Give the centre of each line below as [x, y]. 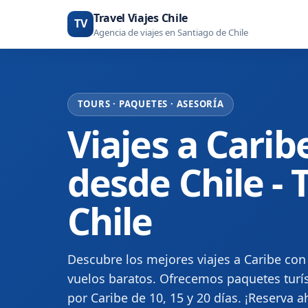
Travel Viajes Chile [141, 18]
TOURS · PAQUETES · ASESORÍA [151, 104]
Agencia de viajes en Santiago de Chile [171, 33]
